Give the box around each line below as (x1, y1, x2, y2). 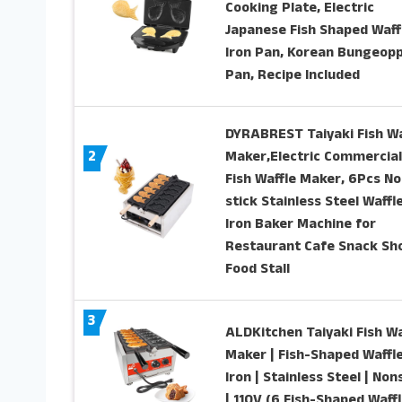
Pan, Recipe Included (224, 65, 360, 89)
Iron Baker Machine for (224, 214, 376, 238)
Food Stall (224, 258, 290, 283)
